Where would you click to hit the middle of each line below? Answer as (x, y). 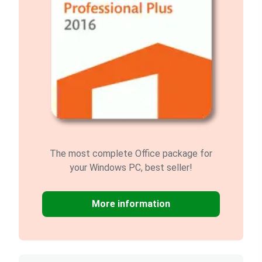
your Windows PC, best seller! (131, 167)
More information (131, 204)
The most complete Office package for (131, 153)
